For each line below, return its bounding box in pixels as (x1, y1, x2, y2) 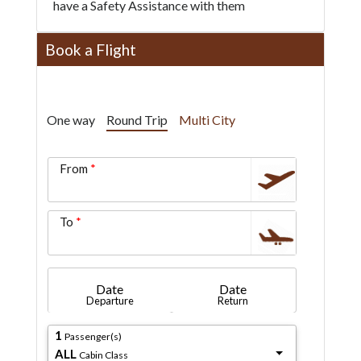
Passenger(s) (64, 330, 122, 342)
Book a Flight (44, 40, 136, 59)
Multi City (178, 112, 235, 127)
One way (46, 112, 95, 127)
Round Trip (106, 112, 168, 127)
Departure (85, 294, 134, 307)
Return (218, 294, 249, 307)
